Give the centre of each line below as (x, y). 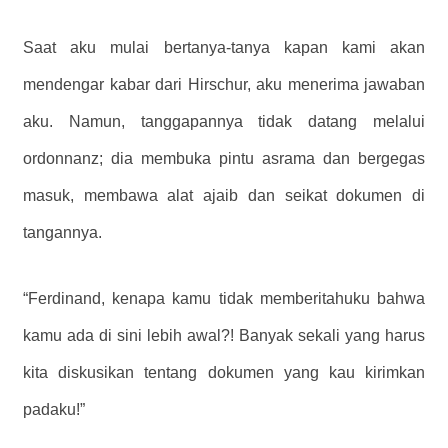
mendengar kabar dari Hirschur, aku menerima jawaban (224, 84)
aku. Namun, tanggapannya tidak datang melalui (224, 121)
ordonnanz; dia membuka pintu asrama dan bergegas (224, 158)
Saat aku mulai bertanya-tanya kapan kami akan (224, 47)
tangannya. (62, 232)
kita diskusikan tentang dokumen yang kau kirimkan (224, 372)
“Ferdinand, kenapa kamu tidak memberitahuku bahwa (224, 298)
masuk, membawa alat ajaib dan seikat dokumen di (224, 195)
